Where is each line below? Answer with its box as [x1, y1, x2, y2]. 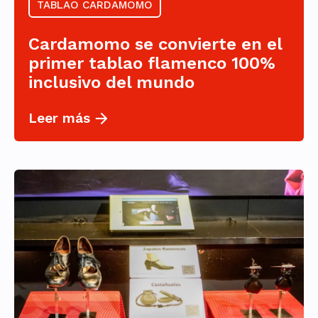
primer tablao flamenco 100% [28, 53, 275, 74]
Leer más [28, 110, 90, 127]
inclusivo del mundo [28, 72, 194, 93]
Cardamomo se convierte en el [28, 34, 282, 55]
